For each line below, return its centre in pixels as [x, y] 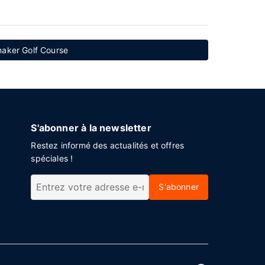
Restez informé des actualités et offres [108, 145]
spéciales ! [52, 158]
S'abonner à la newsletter [91, 128]
